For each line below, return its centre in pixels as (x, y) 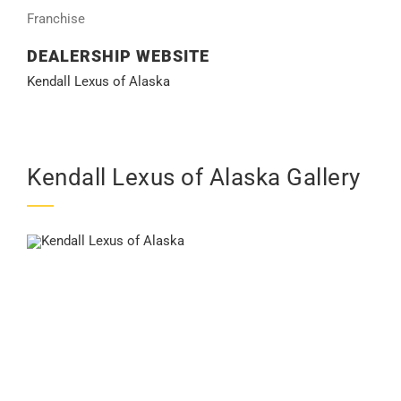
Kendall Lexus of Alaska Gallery (194, 178)
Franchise (56, 19)
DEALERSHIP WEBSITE (118, 56)
